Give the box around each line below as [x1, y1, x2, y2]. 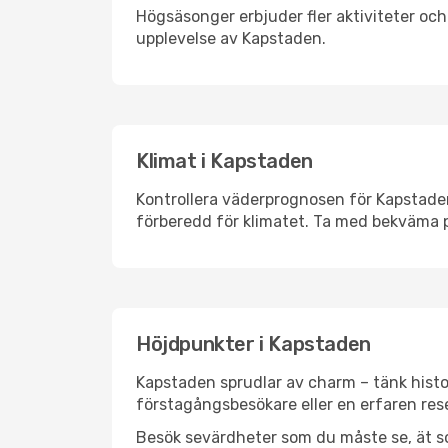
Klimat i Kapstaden [136, 149, 313, 173]
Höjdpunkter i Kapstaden [136, 332, 371, 356]
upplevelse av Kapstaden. [136, 29, 326, 48]
